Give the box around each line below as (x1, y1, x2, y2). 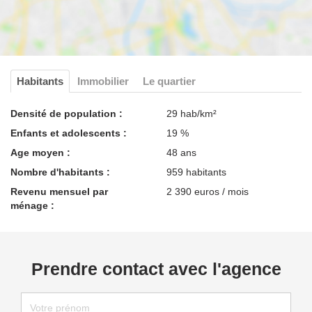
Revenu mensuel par (10, 185, 108, 197)
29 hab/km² (166, 107, 217, 119)
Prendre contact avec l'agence (31, 258, 281, 279)
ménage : (10, 199, 54, 211)
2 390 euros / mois (166, 185, 249, 197)
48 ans (166, 146, 196, 158)
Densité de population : (10, 107, 123, 119)
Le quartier (143, 75, 196, 87)
